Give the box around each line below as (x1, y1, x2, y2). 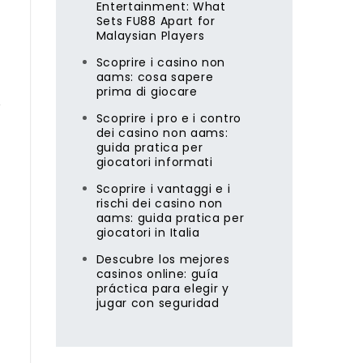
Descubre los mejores (96, 251, 230, 267)
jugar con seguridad (96, 295, 220, 311)
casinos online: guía (96, 266, 219, 282)
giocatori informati (96, 154, 213, 170)
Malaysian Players (96, 28, 205, 44)
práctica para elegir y (96, 280, 229, 297)
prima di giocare (96, 83, 198, 100)
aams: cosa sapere (96, 69, 214, 85)
